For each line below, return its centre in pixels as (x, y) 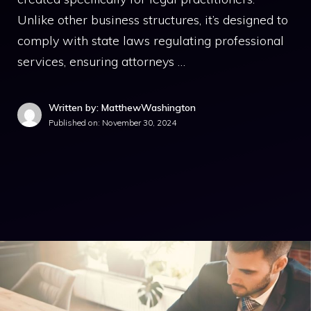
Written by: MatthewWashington (122, 108)
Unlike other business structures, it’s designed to (153, 20)
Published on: (75, 123)
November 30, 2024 (139, 123)
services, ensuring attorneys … (101, 61)
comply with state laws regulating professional (151, 41)
